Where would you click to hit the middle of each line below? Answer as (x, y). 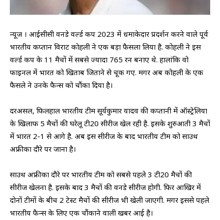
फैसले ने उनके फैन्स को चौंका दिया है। (61, 85)
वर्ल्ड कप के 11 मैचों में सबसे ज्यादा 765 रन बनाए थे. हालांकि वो (99, 59)
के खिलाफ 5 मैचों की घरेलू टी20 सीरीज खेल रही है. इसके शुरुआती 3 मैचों (110, 123)
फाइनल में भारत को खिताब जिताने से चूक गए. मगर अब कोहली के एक (107, 72)
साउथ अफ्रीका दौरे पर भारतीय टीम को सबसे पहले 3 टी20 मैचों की (101, 174)
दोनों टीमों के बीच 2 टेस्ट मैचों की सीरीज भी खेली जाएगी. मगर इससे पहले (110, 200)
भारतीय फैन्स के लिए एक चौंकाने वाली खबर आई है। (82, 212)
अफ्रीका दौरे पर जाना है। (43, 149)
